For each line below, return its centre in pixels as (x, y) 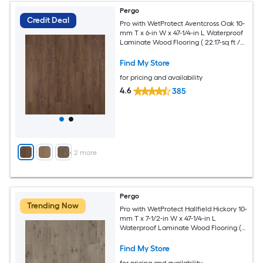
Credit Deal (48, 20)
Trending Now (53, 205)
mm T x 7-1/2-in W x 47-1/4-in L (168, 219)
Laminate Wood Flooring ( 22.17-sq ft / (180, 43)
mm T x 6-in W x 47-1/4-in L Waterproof (182, 33)
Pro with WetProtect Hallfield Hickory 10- (184, 209)
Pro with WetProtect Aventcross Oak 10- (183, 24)
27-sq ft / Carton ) (148, 237)
